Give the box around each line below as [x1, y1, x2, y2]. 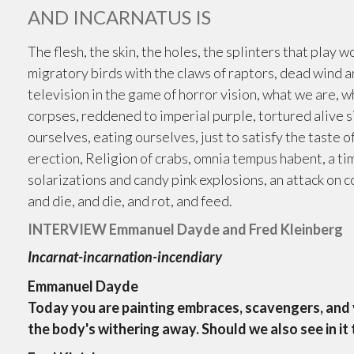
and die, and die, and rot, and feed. [28, 192, 233, 209]
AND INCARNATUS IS [28, 6, 212, 28]
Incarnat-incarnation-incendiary [28, 248, 223, 265]
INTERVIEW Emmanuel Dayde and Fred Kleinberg [28, 220, 344, 238]
